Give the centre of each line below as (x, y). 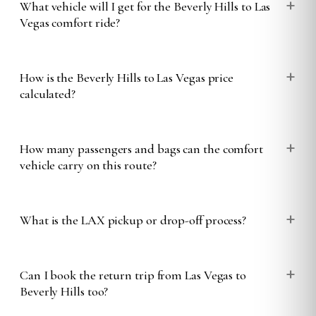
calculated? (48, 93)
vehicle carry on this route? (88, 165)
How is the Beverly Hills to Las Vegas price (127, 77)
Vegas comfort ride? (70, 22)
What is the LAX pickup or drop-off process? (133, 220)
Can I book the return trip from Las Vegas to (133, 275)
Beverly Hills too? (64, 291)
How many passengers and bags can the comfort (142, 148)
